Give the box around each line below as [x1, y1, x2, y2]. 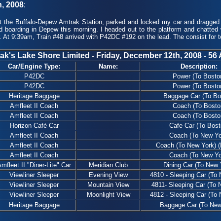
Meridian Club [89, 161, 128, 169]
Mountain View [87, 181, 129, 188]
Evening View [89, 171, 128, 179]
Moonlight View [86, 191, 130, 198]
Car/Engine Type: [8, 63, 60, 70]
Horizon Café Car [9, 122, 59, 129]
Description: [181, 63, 218, 70]
